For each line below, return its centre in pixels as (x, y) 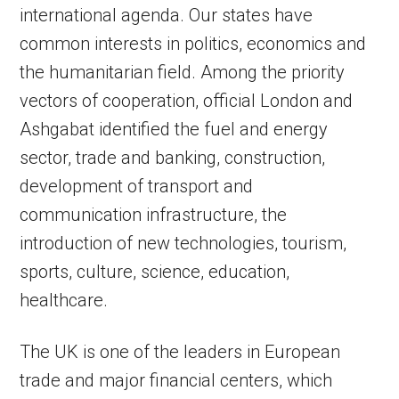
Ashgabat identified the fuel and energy (174, 130)
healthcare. (64, 301)
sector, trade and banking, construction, (173, 158)
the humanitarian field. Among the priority (183, 73)
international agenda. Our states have (167, 16)
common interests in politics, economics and (193, 44)
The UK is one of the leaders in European (180, 352)
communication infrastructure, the (154, 215)
